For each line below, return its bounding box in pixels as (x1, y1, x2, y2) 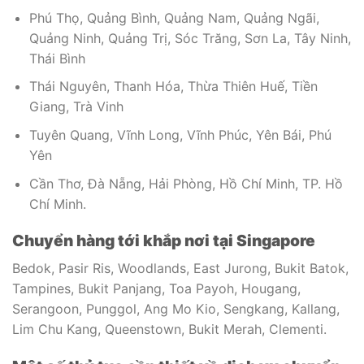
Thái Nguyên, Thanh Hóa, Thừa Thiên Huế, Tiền (28, 78, 318, 95)
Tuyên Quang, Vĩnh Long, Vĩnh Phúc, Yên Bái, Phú (28, 127, 331, 144)
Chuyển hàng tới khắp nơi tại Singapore (12, 231, 315, 251)
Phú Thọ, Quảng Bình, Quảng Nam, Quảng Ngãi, (28, 9, 319, 26)
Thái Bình (28, 50, 85, 67)
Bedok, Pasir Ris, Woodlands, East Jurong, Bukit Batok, (12, 260, 349, 277)
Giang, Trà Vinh (28, 98, 123, 115)
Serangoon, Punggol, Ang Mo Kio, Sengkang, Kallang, (12, 301, 340, 318)
